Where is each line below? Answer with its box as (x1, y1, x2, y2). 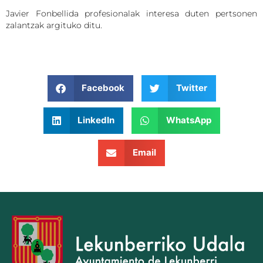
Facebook (82, 82, 124, 94)
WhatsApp (166, 114, 211, 126)
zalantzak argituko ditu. (6, 20, 102, 31)
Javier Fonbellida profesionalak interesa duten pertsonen (6, 8, 257, 19)
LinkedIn (77, 114, 114, 126)
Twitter (176, 82, 207, 94)
